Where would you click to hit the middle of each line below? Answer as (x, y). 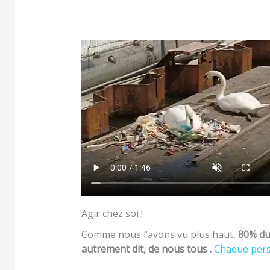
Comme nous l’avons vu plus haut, (160, 234)
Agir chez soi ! (112, 213)
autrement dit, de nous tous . (146, 249)
